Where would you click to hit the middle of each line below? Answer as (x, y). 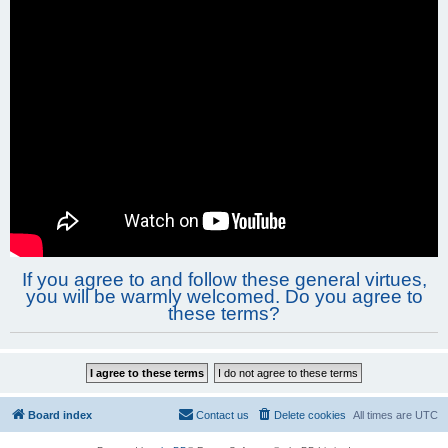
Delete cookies (310, 414)
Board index (60, 414)
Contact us (222, 414)
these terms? (224, 314)
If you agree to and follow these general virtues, (224, 280)
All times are (384, 414)
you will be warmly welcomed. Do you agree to (224, 297)
